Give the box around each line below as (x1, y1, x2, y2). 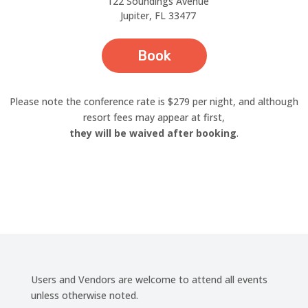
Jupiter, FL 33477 (120, 9, 196, 22)
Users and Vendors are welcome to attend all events (30, 273, 267, 286)
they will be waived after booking (69, 126, 236, 140)
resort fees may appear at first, (83, 111, 225, 124)
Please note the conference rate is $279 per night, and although (10, 95, 298, 108)
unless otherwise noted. (30, 289, 138, 302)
